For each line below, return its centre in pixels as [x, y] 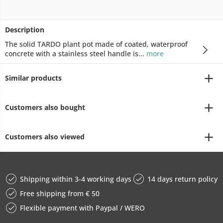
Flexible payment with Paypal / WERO [82, 208]
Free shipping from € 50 [60, 193]
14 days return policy [182, 179]
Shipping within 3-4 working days [76, 179]
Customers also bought [45, 107]
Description [25, 30]
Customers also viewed [45, 137]
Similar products [33, 78]
